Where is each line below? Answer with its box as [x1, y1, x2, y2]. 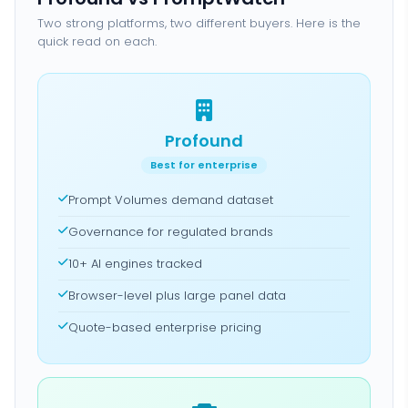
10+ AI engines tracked [68, 254, 202, 272]
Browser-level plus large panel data [68, 286, 286, 304]
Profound [165, 128, 243, 152]
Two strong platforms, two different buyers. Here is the [37, 14, 361, 32]
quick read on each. [37, 32, 157, 50]
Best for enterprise [150, 157, 258, 172]
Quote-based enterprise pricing [68, 318, 261, 336]
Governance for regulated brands [68, 222, 273, 240]
